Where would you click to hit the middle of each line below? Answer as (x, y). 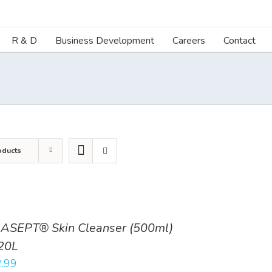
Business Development (105, 40)
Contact (240, 40)
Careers (189, 40)
